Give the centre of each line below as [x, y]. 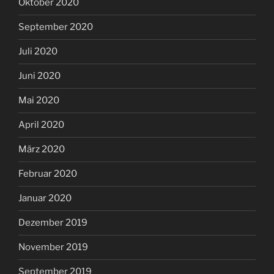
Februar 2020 [48, 174]
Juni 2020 [39, 76]
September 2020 [56, 27]
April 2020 [41, 125]
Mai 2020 [39, 101]
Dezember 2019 [53, 223]
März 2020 [42, 150]
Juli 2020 [38, 52]
